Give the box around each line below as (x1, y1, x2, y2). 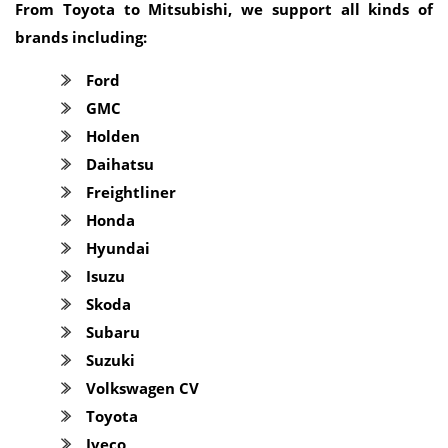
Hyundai (86, 238, 150, 258)
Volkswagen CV (86, 378, 199, 398)
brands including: (15, 27, 147, 47)
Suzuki (86, 350, 135, 370)
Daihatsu (86, 154, 154, 174)
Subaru (86, 322, 140, 342)
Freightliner (86, 182, 176, 202)
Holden (86, 126, 140, 146)
